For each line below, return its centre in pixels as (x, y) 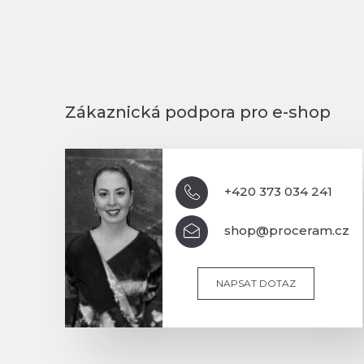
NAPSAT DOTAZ (256, 283)
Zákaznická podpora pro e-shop (198, 112)
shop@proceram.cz (287, 230)
